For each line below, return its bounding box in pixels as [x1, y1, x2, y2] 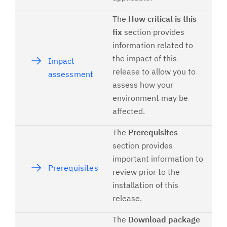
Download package [128, 214, 200, 224]
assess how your [112, 80, 173, 90]
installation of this [112, 180, 178, 190]
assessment [48, 69, 94, 79]
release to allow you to [112, 66, 196, 77]
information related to [112, 40, 193, 50]
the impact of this [112, 53, 177, 63]
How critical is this [128, 14, 197, 24]
